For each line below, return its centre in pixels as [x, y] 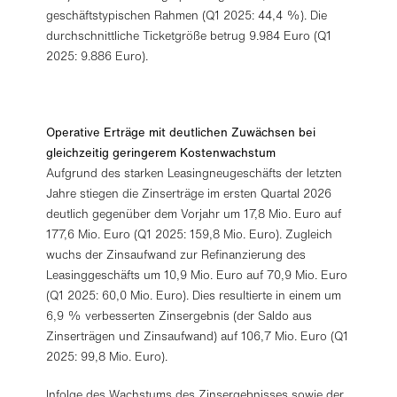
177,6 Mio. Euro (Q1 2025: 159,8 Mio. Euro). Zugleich [190, 234]
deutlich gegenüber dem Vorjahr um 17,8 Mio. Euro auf [194, 214]
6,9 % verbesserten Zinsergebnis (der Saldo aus [179, 316]
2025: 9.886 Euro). [97, 56]
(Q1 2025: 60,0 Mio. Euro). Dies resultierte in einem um [194, 296]
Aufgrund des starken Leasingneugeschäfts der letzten [195, 173]
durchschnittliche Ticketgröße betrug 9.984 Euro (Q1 [189, 36]
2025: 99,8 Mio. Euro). [107, 357]
